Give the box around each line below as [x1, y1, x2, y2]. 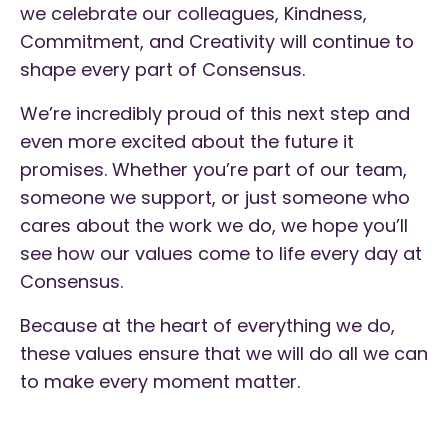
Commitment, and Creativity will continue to [20, 29, 414, 55]
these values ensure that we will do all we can [20, 341, 428, 367]
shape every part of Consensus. [20, 57, 305, 83]
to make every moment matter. [20, 369, 300, 395]
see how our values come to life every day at [20, 241, 422, 267]
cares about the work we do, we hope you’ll [20, 213, 408, 239]
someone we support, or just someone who [20, 185, 410, 211]
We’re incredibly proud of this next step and [20, 101, 410, 127]
